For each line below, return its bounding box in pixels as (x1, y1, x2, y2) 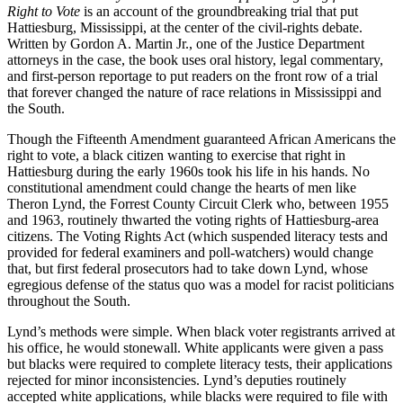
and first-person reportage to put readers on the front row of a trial (7, 67, 378, 84)
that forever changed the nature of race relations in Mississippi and (7, 84, 381, 100)
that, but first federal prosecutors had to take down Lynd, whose (7, 260, 368, 276)
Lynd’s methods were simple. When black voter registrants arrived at (7, 323, 395, 339)
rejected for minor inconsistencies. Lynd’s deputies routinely (7, 372, 346, 388)
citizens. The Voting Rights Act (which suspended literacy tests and (7, 228, 388, 244)
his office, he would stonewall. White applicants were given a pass (7, 339, 383, 355)
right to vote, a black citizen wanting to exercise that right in (7, 147, 345, 163)
